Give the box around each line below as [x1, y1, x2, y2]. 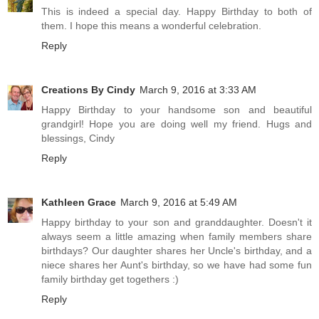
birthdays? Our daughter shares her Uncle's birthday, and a [41, 245, 312, 257]
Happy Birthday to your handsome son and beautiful [41, 104, 312, 116]
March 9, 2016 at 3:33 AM [140, 84, 256, 96]
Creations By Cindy [41, 84, 135, 96]
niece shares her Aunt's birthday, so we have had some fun [41, 259, 312, 271]
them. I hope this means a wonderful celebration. [41, 20, 261, 32]
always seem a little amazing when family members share [41, 231, 312, 243]
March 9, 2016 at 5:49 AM [120, 197, 237, 209]
